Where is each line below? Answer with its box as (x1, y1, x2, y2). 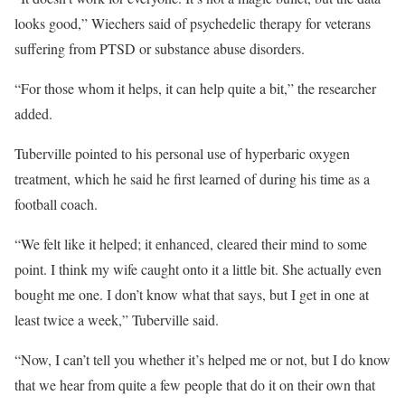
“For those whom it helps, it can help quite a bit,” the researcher (14, 79, 376, 98)
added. (14, 104, 52, 123)
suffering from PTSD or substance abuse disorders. (14, 39, 305, 58)
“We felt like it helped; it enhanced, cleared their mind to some (14, 234, 367, 253)
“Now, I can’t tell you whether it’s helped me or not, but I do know (14, 350, 391, 369)
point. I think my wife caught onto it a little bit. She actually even (14, 259, 381, 278)
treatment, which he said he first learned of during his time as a (14, 169, 370, 188)
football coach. (14, 194, 98, 213)
